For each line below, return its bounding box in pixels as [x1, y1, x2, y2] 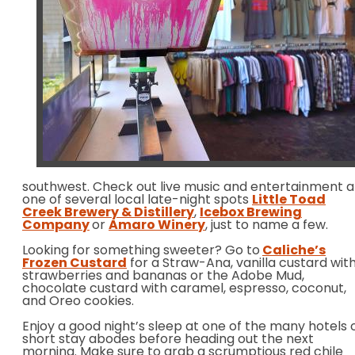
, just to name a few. [205, 219, 328, 233]
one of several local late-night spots [22, 194, 252, 208]
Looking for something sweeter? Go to [22, 245, 260, 258]
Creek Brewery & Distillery [22, 207, 194, 220]
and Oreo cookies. [22, 296, 134, 309]
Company [22, 219, 90, 233]
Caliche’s [262, 245, 326, 258]
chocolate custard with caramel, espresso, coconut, [22, 283, 346, 296]
